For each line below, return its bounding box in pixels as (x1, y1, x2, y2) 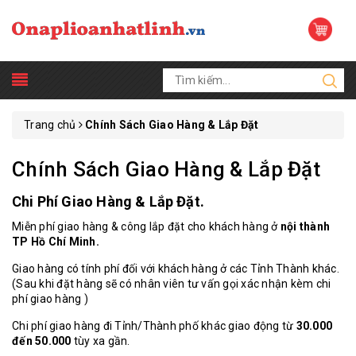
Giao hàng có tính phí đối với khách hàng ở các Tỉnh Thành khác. (12, 262, 339, 275)
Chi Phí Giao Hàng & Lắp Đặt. (12, 193, 205, 210)
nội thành (280, 220, 330, 233)
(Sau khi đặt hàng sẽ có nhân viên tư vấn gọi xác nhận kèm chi (12, 277, 331, 290)
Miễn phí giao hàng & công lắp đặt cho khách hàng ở (12, 220, 281, 233)
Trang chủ (24, 118, 76, 131)
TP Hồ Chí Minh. (12, 235, 99, 248)
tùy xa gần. (71, 335, 130, 347)
